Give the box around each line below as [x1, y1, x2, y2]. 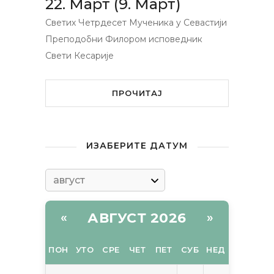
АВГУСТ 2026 [87, 210, 187, 226]
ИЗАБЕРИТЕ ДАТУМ [86, 140, 188, 152]
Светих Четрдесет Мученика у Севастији [45, 17, 227, 28]
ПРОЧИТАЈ [111, 88, 163, 98]
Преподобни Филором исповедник [45, 34, 202, 45]
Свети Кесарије [45, 50, 114, 61]
